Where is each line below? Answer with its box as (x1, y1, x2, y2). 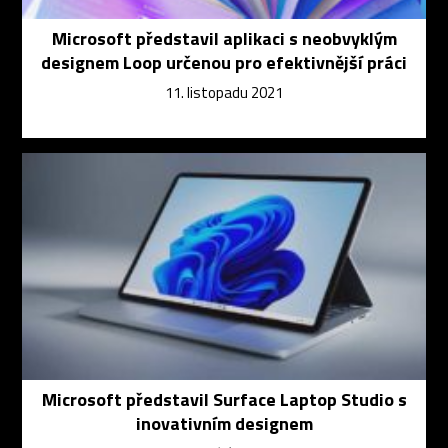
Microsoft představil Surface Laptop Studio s (41, 386, 407, 414)
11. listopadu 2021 (165, 81, 283, 105)
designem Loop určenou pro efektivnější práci (41, 49, 407, 77)
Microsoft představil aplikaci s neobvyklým (51, 25, 397, 53)
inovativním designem (135, 410, 313, 438)
